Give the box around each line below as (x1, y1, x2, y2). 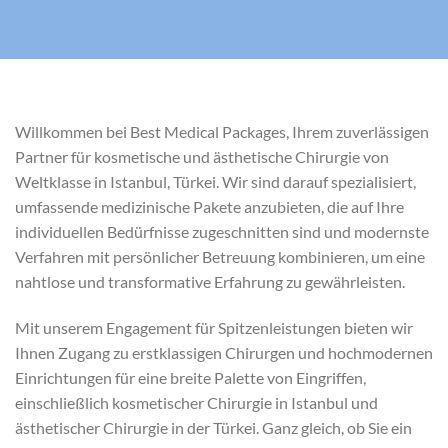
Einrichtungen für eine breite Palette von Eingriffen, (15, 367, 366, 387)
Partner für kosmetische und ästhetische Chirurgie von (15, 147, 389, 166)
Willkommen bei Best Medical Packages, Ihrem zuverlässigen (15, 122, 429, 141)
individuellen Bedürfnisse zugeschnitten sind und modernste (15, 222, 429, 241)
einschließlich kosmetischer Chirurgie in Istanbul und (15, 392, 378, 412)
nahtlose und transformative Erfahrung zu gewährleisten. (15, 272, 405, 291)
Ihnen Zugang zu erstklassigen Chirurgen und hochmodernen (15, 342, 433, 362)
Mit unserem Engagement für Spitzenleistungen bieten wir (15, 317, 413, 337)
